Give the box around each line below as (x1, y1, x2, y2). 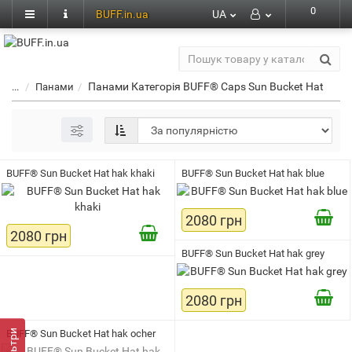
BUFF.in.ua (96, 8, 148, 20)
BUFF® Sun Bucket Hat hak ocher (6, 328, 156, 339)
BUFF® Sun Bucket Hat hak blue (181, 167, 324, 179)
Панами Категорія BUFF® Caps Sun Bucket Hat (88, 80, 324, 93)
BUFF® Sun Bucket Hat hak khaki (6, 167, 155, 179)
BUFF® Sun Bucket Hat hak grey (181, 247, 324, 259)
